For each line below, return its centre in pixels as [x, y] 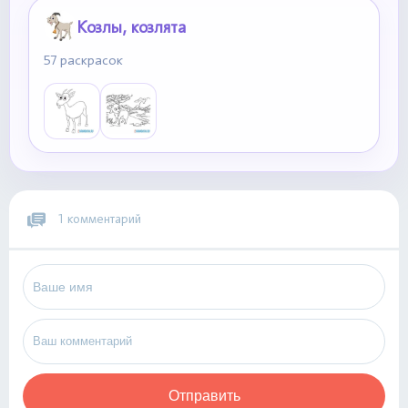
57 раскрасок [83, 60]
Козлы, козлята [131, 26]
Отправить [204, 395]
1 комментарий [98, 218]
